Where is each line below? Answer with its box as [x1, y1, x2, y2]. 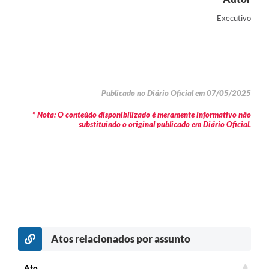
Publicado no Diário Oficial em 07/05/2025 [101, 88, 251, 98]
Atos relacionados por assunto [51, 232, 190, 245]
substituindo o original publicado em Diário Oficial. [79, 119, 251, 130]
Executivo [217, 13, 251, 23]
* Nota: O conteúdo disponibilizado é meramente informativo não [32, 110, 251, 120]
